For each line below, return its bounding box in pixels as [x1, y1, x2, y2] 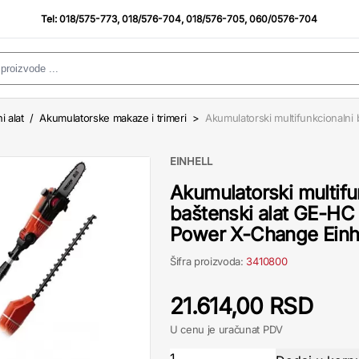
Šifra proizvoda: [170, 255, 247, 268]
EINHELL [170, 155, 212, 167]
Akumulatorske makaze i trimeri [39, 111, 187, 124]
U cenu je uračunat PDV [170, 323, 283, 336]
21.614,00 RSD [170, 292, 313, 320]
